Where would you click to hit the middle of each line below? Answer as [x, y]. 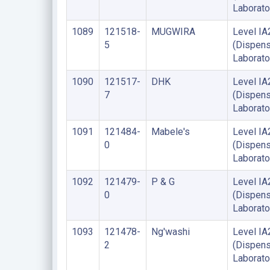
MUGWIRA [173, 32]
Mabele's [170, 132]
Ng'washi [170, 232]
